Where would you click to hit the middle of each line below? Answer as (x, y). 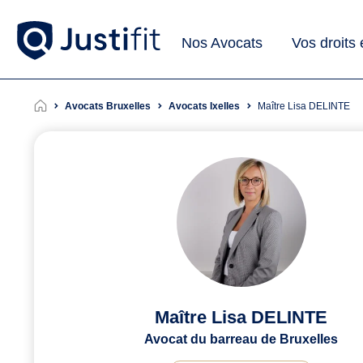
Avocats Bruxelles (108, 107)
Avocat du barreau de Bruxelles (241, 340)
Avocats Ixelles (204, 107)
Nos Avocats (222, 43)
